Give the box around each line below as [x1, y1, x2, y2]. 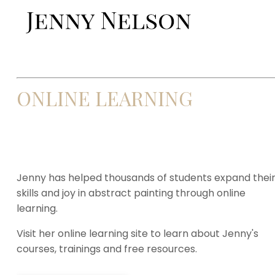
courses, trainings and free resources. [17, 242, 197, 257]
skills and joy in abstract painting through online [17, 186, 246, 201]
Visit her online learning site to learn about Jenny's [17, 227, 258, 241]
